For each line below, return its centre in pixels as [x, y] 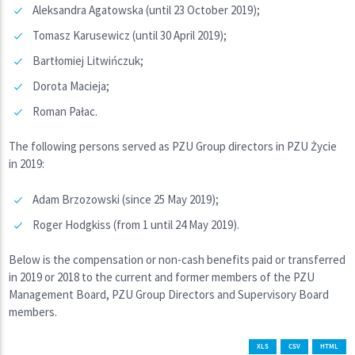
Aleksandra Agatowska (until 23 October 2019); [147, 10]
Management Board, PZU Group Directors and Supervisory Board [169, 295]
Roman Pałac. [65, 111]
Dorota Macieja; [71, 86]
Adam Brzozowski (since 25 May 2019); [126, 199]
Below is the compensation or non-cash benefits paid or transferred [177, 260]
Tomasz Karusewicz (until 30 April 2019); [130, 35]
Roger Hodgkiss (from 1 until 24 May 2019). [136, 224]
